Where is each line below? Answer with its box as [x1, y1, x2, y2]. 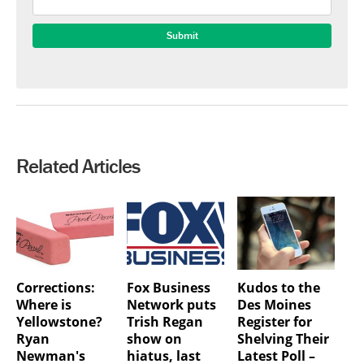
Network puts [126, 296, 216, 314]
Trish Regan [126, 313, 203, 331]
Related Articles [16, 154, 140, 180]
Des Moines [236, 296, 311, 314]
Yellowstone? [16, 313, 102, 331]
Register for [236, 313, 312, 331]
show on [126, 330, 182, 349]
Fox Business [126, 279, 210, 297]
